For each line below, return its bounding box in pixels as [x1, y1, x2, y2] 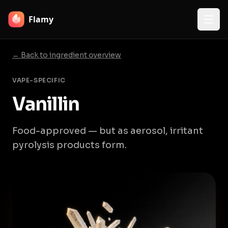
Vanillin [12, 93, 79, 116]
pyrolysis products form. [12, 139, 127, 151]
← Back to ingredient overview [12, 50, 121, 60]
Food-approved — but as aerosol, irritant [12, 125, 203, 136]
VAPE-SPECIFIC [12, 76, 66, 84]
